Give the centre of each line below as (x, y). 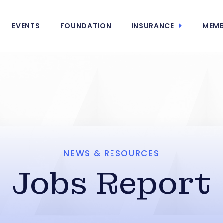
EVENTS (26, 26)
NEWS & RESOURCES (111, 153)
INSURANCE (153, 26)
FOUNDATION (86, 26)
